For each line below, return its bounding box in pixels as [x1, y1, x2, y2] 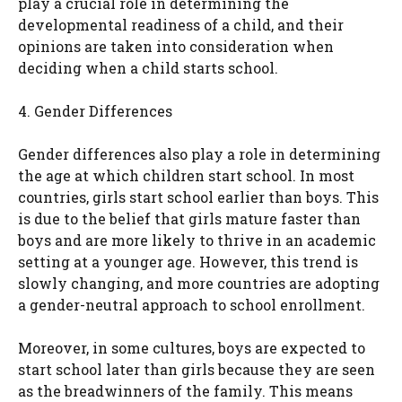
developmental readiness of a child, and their [18, 15, 344, 35]
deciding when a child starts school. [18, 58, 278, 78]
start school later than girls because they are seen [18, 360, 375, 380]
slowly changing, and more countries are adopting [18, 274, 380, 293]
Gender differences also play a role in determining [18, 144, 380, 164]
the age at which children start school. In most [18, 166, 354, 186]
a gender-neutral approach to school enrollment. [18, 295, 365, 315]
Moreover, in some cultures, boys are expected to [18, 338, 365, 358]
